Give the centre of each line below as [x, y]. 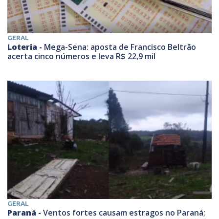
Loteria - [26, 47]
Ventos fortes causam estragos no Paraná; [124, 212]
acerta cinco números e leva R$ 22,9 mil [81, 56]
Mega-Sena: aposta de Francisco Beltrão [120, 47]
